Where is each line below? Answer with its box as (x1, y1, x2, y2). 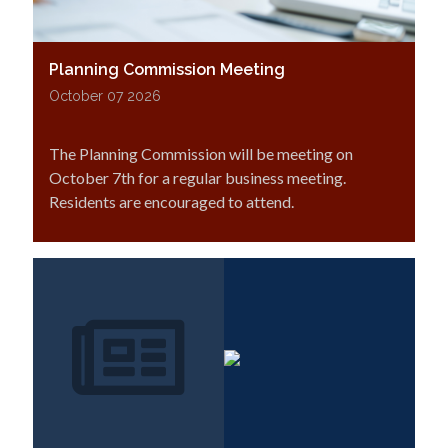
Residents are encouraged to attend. (49, 192, 297, 211)
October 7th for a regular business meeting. (49, 168, 346, 187)
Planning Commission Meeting (49, 60, 285, 79)
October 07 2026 (49, 88, 161, 104)
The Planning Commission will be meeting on (49, 144, 353, 163)
